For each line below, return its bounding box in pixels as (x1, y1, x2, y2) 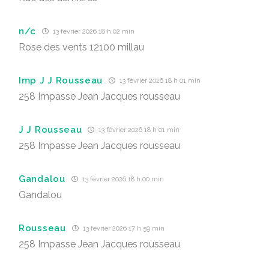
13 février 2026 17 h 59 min (80, 225, 165, 232)
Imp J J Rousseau (19, 74, 103, 86)
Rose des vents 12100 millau (19, 41, 144, 53)
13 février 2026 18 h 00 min (80, 175, 164, 183)
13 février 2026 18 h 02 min (51, 28, 135, 35)
